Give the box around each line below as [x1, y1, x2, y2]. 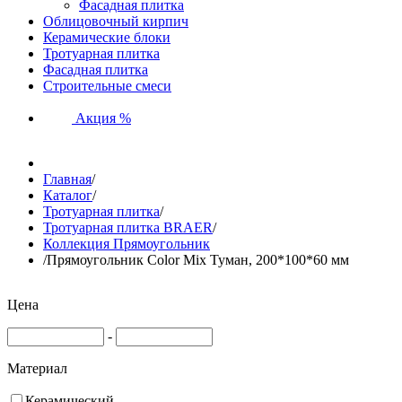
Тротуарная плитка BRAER [43, 220, 213, 235]
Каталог [43, 188, 92, 203]
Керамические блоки [43, 30, 170, 45]
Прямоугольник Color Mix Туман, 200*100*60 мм [47, 252, 349, 267]
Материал [7, 361, 67, 376]
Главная [43, 171, 92, 187]
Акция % [72, 110, 131, 126]
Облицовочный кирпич [43, 13, 188, 29]
